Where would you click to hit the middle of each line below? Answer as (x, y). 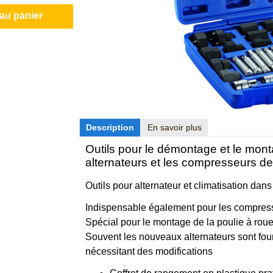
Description (110, 127)
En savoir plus (175, 127)
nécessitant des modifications (149, 251)
